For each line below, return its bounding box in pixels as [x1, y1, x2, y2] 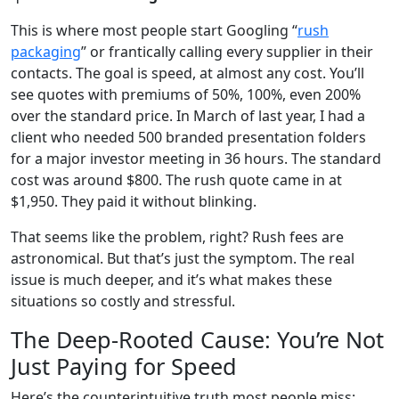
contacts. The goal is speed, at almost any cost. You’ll [11, 62, 364, 83]
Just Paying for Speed [11, 350, 237, 381]
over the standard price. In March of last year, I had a [11, 105, 365, 126]
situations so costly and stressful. [11, 290, 235, 311]
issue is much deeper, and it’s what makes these [11, 269, 332, 289]
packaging [11, 41, 81, 61]
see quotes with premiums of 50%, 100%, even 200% [11, 84, 361, 104]
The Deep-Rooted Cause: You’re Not [11, 323, 384, 354]
